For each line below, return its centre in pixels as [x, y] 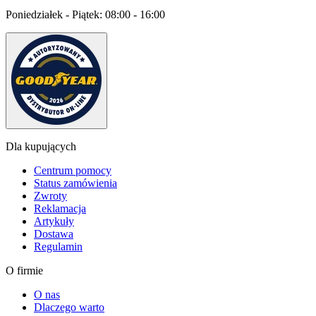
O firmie [24, 271]
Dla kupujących [41, 146]
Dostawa [54, 234]
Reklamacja [60, 208]
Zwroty [50, 196]
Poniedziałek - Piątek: [55, 14]
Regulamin [58, 247]
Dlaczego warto [69, 307]
